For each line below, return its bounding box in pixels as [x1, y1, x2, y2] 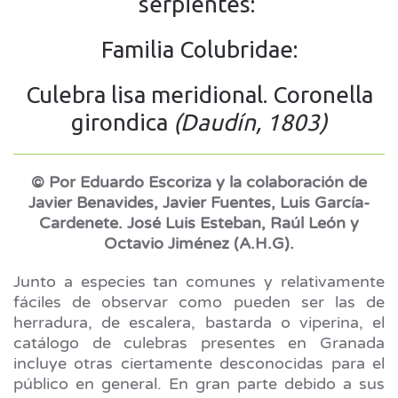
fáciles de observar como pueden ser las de [13, 292, 385, 312]
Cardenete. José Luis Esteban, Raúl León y [39, 213, 359, 233]
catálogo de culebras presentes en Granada [13, 333, 385, 353]
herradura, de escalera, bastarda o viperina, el [13, 313, 385, 332]
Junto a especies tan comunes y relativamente [13, 272, 385, 291]
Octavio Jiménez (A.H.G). [104, 234, 294, 253]
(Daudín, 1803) [173, 109, 327, 135]
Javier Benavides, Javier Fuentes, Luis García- [28, 193, 370, 212]
